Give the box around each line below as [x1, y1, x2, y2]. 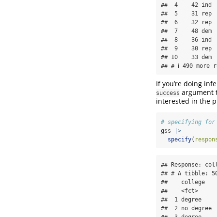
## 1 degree [161, 196, 212, 203]
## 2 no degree [161, 204, 212, 212]
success [156, 89, 180, 96]
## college [161, 178, 212, 186]
